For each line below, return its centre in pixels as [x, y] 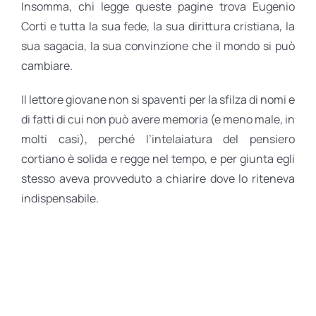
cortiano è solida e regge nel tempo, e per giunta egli [158, 159]
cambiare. [47, 66]
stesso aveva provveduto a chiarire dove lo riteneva [158, 179]
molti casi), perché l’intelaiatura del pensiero [158, 139]
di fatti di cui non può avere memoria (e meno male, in [158, 120]
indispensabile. [60, 199]
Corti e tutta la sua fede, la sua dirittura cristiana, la [158, 26]
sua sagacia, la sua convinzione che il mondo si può [158, 46]
